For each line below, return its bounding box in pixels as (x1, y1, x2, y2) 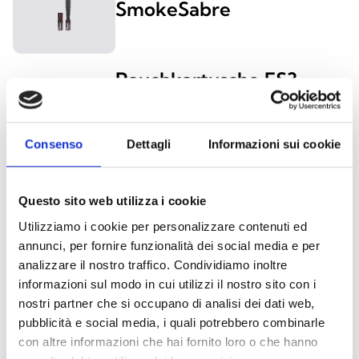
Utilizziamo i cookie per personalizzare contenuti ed (18, 219, 307, 233)
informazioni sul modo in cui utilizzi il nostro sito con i (18, 276, 316, 291)
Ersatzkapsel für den (115, 119, 301, 143)
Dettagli (127, 137, 171, 151)
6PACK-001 (115, 170, 222, 195)
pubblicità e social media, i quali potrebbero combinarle (18, 315, 325, 329)
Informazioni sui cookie (208, 137, 341, 151)
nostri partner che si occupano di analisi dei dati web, (18, 296, 315, 310)
